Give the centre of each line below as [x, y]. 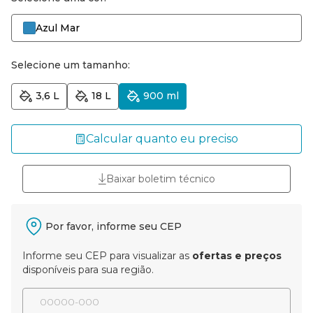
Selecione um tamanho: [71, 65]
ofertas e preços [237, 255]
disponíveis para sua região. [88, 269]
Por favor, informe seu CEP [114, 226]
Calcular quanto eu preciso [162, 138]
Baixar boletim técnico [161, 179]
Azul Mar [58, 28]
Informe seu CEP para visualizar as [107, 255]
